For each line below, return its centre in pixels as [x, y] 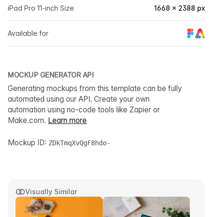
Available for [28, 33]
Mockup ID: [28, 143]
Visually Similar [51, 192]
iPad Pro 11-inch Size [41, 8]
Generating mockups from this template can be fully [95, 89]
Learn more [67, 121]
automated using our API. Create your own [79, 99]
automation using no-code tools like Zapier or [84, 110]
